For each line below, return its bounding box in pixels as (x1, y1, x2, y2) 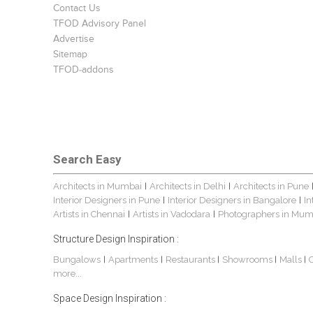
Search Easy (53, 152, 122, 167)
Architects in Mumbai (53, 181, 143, 192)
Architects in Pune (233, 181, 310, 192)
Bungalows (53, 254, 101, 265)
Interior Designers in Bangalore (168, 195, 297, 206)
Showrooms (222, 254, 275, 265)
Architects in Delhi (150, 181, 226, 192)
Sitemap (53, 50, 88, 60)
